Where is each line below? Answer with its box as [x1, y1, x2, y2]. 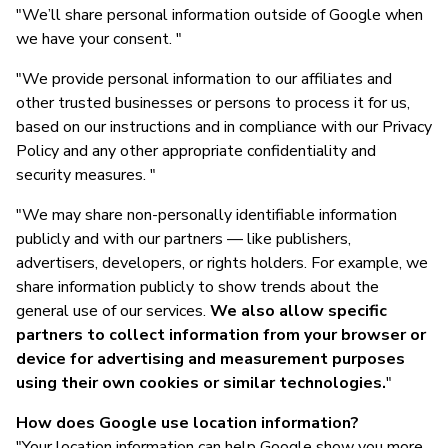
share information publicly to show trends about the [16, 275, 379, 298]
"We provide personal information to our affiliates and [16, 67, 392, 90]
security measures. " [16, 163, 156, 186]
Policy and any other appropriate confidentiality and [16, 139, 376, 162]
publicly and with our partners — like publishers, [16, 227, 351, 250]
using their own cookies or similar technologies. [16, 371, 386, 394]
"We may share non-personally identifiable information [16, 203, 397, 226]
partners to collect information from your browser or [16, 323, 426, 346]
